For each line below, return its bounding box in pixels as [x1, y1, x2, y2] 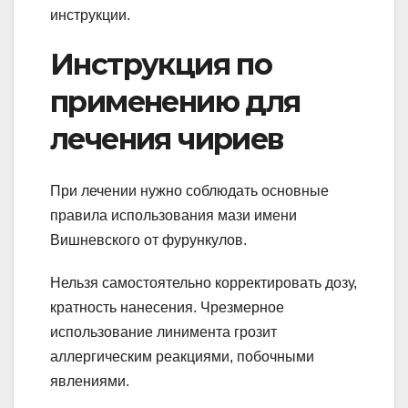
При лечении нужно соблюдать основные [50, 182, 329, 199]
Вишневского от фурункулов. [50, 231, 247, 248]
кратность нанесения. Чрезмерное [50, 299, 284, 315]
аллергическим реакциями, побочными [50, 348, 314, 364]
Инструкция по [50, 46, 272, 83]
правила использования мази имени [50, 207, 297, 223]
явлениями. [50, 372, 129, 389]
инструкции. [50, 7, 130, 24]
